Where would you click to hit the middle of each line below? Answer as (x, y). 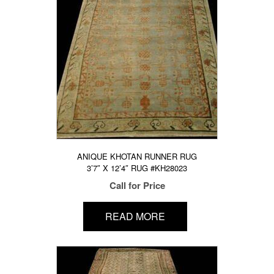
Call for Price (137, 185)
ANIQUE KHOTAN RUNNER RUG (137, 156)
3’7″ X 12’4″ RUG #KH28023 (137, 168)
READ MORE (135, 217)
